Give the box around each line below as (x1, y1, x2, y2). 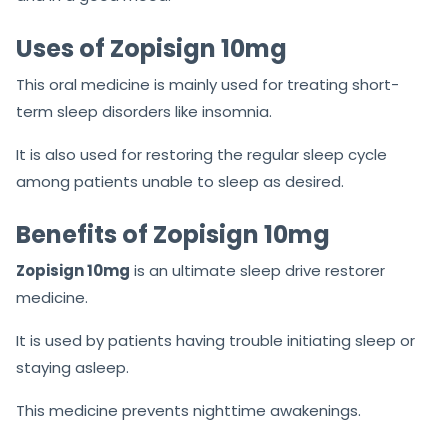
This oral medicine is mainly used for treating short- (16, 74, 399, 96)
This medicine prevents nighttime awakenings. (16, 400, 361, 422)
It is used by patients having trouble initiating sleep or (16, 330, 415, 352)
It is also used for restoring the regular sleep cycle (16, 144, 387, 166)
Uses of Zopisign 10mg (16, 32, 287, 66)
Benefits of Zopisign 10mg (16, 218, 330, 252)
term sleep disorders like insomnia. (16, 101, 272, 123)
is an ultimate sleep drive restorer (130, 260, 385, 282)
